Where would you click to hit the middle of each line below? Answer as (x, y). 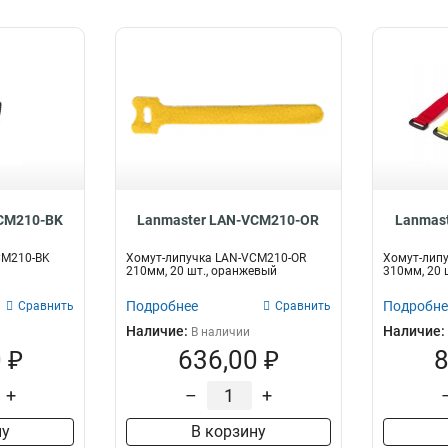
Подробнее (162, 306)
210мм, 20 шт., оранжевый (202, 271)
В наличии (221, 332)
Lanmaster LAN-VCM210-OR (228, 220)
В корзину (228, 431)
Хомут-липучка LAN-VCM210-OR (216, 258)
